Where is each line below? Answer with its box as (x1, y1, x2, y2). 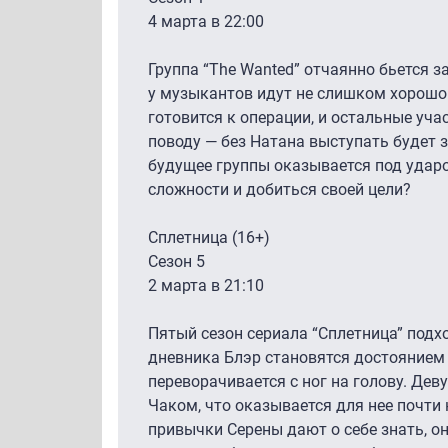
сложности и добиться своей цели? (148, 179, 411, 199)
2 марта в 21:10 (148, 275, 264, 295)
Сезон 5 (148, 251, 205, 271)
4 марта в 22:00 (148, 11, 264, 31)
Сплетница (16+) (148, 227, 270, 247)
